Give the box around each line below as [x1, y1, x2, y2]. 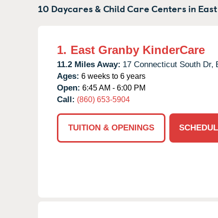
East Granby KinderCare [71, 43, 205, 56]
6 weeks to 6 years [79, 72, 145, 80]
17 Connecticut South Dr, [123, 59, 214, 69]
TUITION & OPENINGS [68, 123, 154, 132]
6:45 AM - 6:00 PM [80, 83, 145, 92]
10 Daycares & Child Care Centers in [38, 1, 198, 15]
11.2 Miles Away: [57, 59, 121, 69]
